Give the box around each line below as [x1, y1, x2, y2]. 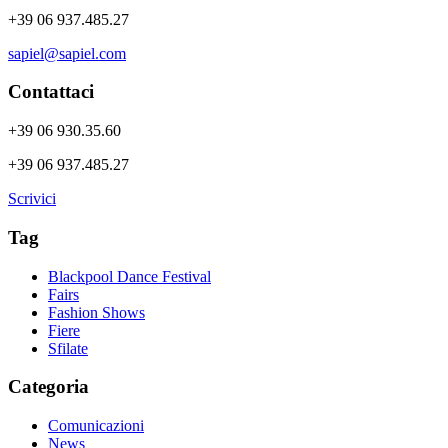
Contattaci [8, 81, 94, 103]
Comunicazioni [48, 417, 144, 434]
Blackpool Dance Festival [48, 267, 211, 285]
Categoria [8, 376, 89, 398]
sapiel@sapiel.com [8, 44, 126, 62]
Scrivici [8, 190, 56, 208]
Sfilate [48, 339, 88, 357]
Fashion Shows [48, 303, 145, 321]
